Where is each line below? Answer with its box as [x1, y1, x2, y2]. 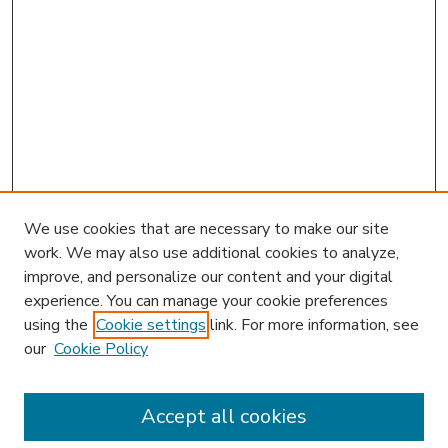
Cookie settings [96, 314, 206, 336]
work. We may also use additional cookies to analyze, [24, 242, 399, 264]
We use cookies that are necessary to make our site [24, 218, 389, 240]
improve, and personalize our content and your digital [24, 266, 393, 288]
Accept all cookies [141, 403, 307, 430]
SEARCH [26, 411, 106, 439]
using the [24, 314, 88, 336]
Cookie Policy [54, 338, 148, 360]
